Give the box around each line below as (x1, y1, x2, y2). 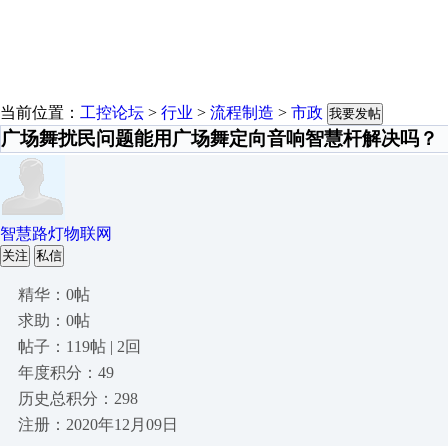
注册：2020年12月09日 (18, 416, 178, 433)
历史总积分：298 (18, 390, 138, 407)
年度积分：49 (18, 364, 114, 381)
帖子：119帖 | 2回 (18, 338, 141, 355)
